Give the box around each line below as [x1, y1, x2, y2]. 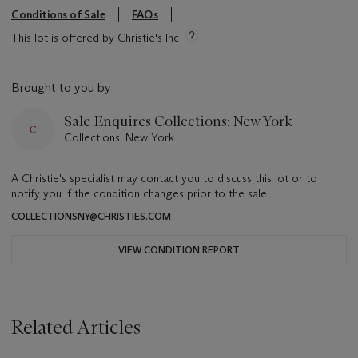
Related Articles [11, 316, 141, 340]
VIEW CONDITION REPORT [118, 244, 240, 257]
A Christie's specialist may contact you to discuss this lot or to [11, 171, 317, 186]
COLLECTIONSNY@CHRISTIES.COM [11, 210, 171, 223]
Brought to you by [11, 80, 111, 96]
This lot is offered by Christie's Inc [11, 30, 179, 46]
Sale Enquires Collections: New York [64, 113, 292, 131]
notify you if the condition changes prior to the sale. [11, 186, 269, 201]
